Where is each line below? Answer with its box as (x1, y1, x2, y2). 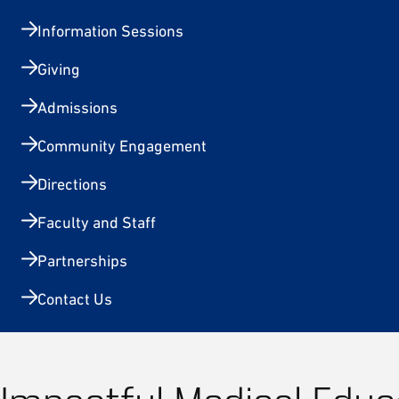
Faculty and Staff (37, 213, 156, 232)
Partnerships (37, 251, 127, 270)
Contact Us (37, 289, 112, 308)
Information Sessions (37, 21, 183, 40)
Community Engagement (37, 136, 207, 155)
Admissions (37, 98, 118, 117)
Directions (37, 175, 107, 193)
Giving (37, 60, 80, 78)
